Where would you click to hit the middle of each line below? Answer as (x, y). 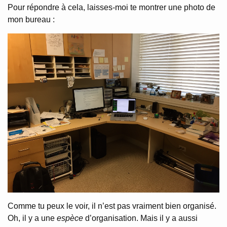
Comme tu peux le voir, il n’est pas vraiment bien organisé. (112, 206)
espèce (70, 218)
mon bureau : (31, 20)
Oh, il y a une (32, 218)
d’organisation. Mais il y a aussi (140, 218)
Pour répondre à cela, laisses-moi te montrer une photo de (111, 7)
